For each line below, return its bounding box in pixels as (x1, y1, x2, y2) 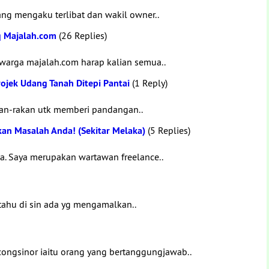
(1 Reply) (130, 77, 168, 89)
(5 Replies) (145, 124, 190, 136)
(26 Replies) (56, 29, 107, 41)
